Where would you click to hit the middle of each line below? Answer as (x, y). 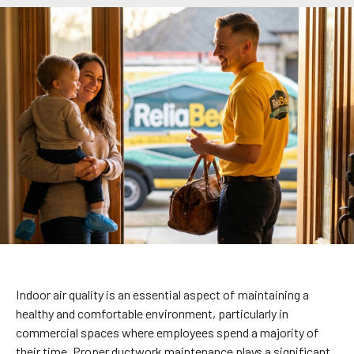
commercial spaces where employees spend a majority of (167, 332)
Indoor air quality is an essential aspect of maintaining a (162, 294)
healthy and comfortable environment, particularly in (152, 313)
